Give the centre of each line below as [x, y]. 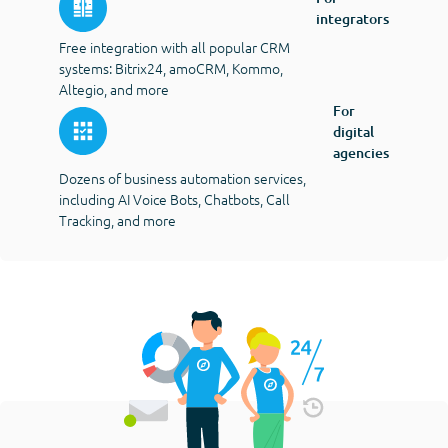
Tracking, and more [117, 219]
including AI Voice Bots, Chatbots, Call [174, 198]
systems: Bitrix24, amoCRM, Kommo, [171, 67]
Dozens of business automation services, [182, 177]
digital [353, 131]
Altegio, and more [114, 88]
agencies [361, 152]
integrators [352, 18]
